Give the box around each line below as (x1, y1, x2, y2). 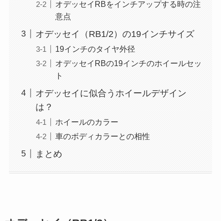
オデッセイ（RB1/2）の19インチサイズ (35, 29, 194, 39)
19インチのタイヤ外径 (55, 44, 135, 53)
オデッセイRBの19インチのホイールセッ (55, 58, 202, 68)
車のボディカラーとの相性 (55, 131, 150, 141)
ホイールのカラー (55, 117, 118, 126)
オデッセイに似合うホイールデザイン (35, 88, 186, 98)
